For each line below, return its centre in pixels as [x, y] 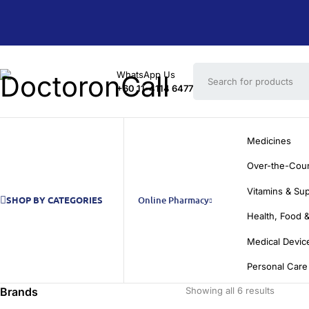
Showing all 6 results [230, 290]
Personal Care [277, 267]
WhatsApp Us [146, 74]
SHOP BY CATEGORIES [54, 200]
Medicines [269, 141]
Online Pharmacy [173, 200]
